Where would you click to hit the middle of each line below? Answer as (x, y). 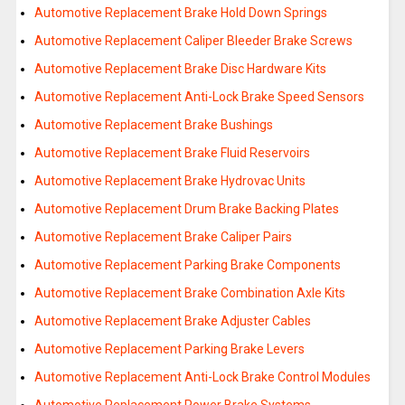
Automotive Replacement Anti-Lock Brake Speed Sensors (199, 97)
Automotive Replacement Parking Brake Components (187, 265)
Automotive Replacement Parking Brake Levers (169, 349)
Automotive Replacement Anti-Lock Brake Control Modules (202, 377)
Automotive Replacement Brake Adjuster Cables (172, 321)
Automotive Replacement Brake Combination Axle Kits (189, 293)
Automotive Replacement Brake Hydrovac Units (170, 181)
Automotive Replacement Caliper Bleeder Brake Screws (193, 41)
